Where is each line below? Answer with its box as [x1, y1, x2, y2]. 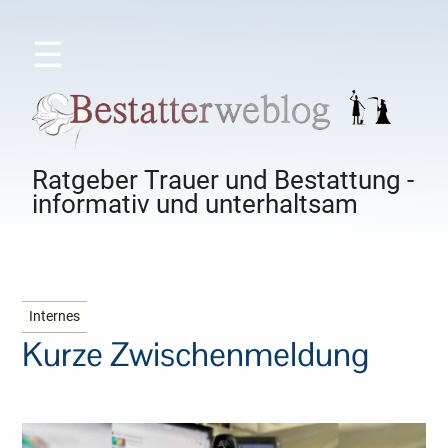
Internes [29, 308, 81, 326]
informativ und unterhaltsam [32, 189, 359, 220]
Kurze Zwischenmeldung [22, 333, 370, 377]
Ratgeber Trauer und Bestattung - [32, 165, 415, 196]
